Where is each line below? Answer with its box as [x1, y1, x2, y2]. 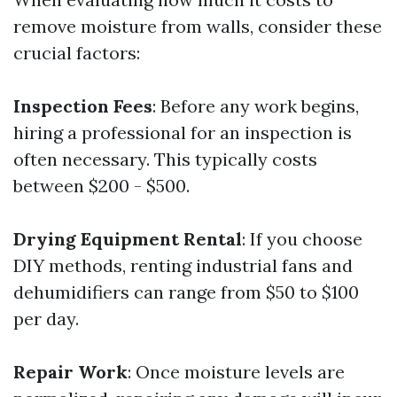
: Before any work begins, [152, 95, 359, 117]
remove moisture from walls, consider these [13, 15, 382, 37]
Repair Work [13, 361, 128, 383]
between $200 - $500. [13, 175, 190, 197]
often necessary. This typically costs [13, 148, 317, 170]
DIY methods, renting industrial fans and [13, 254, 353, 276]
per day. [13, 307, 79, 330]
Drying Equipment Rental [13, 228, 242, 250]
